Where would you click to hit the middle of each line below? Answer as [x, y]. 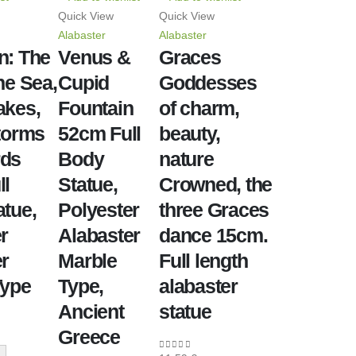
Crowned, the [216, 184]
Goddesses [208, 83]
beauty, [190, 133]
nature [186, 159]
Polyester [99, 210]
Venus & [94, 57]
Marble [87, 261]
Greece [89, 337]
